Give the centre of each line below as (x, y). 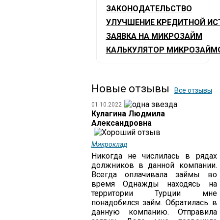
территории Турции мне (154, 193)
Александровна (121, 123)
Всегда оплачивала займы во (154, 175)
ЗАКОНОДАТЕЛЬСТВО (149, 9)
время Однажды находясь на (154, 184)
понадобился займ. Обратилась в (154, 203)
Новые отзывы (130, 89)
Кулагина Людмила (128, 114)
